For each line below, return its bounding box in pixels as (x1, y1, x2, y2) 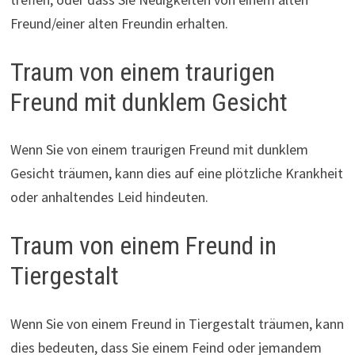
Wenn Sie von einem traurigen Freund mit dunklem (10, 140, 308, 159)
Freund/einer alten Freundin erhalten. (10, 13, 228, 32)
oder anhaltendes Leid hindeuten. (10, 188, 208, 207)
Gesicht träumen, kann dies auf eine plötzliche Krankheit (10, 164, 343, 183)
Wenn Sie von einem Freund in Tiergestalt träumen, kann (10, 315, 344, 334)
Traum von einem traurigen (10, 56, 275, 87)
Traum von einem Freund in (10, 231, 277, 261)
